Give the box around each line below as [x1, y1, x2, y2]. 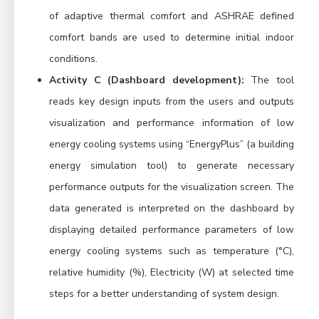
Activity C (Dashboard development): [49, 73, 244, 88]
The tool [244, 73, 295, 88]
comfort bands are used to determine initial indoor [49, 31, 294, 45]
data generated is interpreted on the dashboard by [49, 202, 294, 216]
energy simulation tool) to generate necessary [49, 159, 294, 173]
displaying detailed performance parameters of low [49, 223, 294, 237]
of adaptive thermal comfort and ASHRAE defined [49, 9, 294, 23]
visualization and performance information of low [49, 116, 294, 130]
